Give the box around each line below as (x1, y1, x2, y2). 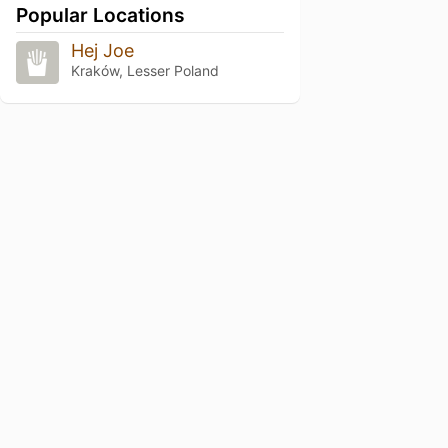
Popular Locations (16, 2, 185, 27)
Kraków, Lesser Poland (70, 61, 219, 79)
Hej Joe (70, 39, 134, 61)
